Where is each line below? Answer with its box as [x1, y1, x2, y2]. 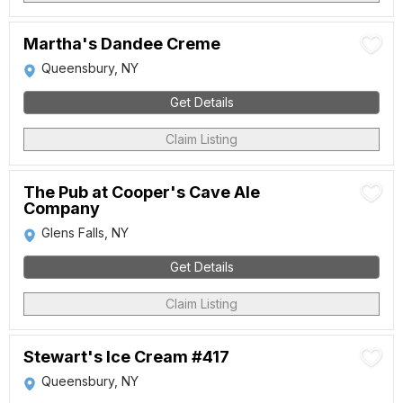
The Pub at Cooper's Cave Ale [23, 183, 260, 201]
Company [23, 199, 100, 218]
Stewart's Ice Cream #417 [23, 347, 229, 366]
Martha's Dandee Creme [23, 34, 220, 53]
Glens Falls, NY [41, 225, 129, 240]
